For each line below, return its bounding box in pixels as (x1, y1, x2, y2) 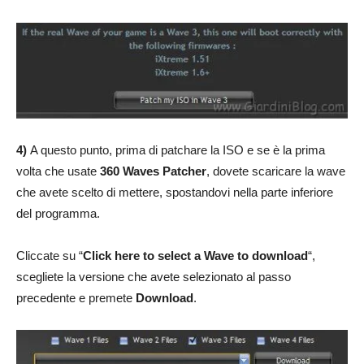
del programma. (16, 206, 100, 220)
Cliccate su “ (16, 248, 83, 262)
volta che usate (16, 163, 100, 178)
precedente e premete (16, 290, 136, 305)
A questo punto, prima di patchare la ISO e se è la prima (30, 142, 325, 157)
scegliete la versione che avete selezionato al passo (16, 269, 291, 284)
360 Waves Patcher (100, 163, 206, 178)
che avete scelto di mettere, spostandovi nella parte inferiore (16, 184, 333, 199)
